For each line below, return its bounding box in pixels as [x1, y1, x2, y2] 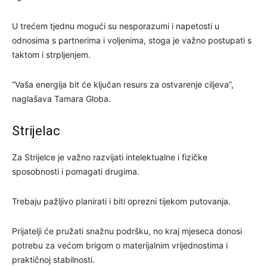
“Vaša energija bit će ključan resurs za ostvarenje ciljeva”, [12, 79, 234, 89]
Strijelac [12, 123, 60, 138]
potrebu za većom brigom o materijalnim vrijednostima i [12, 240, 228, 250]
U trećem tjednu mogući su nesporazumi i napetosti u [12, 20, 219, 31]
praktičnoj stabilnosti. [12, 254, 95, 265]
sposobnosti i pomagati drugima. [12, 166, 139, 176]
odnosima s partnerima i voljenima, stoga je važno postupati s [12, 35, 252, 45]
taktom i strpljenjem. [12, 49, 91, 60]
